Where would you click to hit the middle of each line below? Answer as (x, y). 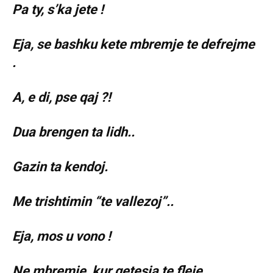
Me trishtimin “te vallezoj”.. (93, 202)
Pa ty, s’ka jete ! (58, 10)
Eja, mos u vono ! (62, 236)
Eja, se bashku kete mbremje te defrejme (133, 44)
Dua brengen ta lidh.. (73, 132)
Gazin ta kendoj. (60, 167)
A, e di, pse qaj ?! (62, 97)
